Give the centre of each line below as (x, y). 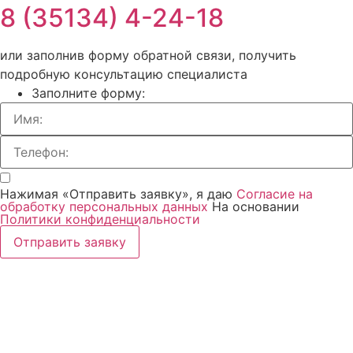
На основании (256, 206)
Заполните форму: (88, 93)
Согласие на (275, 194)
